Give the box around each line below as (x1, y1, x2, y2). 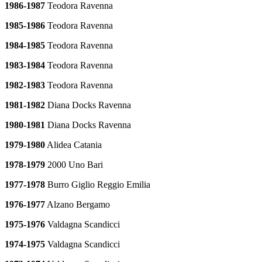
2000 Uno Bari (45, 159, 103, 170)
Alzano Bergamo (45, 199, 110, 209)
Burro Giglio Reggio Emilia (45, 179, 150, 189)
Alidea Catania (45, 139, 102, 150)
